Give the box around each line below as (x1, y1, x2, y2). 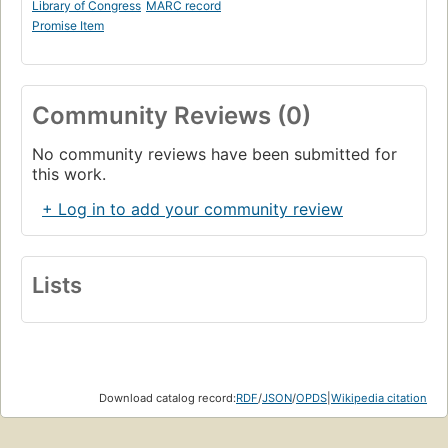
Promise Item (32, 17, 104, 33)
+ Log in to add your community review (42, 198, 343, 219)
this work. (32, 163, 106, 184)
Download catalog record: (99, 390, 236, 405)
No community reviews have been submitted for (32, 143, 397, 164)
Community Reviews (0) (32, 100, 311, 130)
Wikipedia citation (331, 390, 427, 405)
